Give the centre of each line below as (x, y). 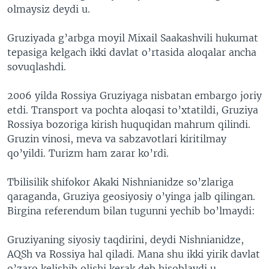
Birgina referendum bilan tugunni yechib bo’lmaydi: (131, 211)
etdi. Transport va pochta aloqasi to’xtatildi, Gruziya (133, 110)
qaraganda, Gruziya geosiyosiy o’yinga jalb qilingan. (131, 196)
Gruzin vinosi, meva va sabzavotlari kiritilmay (117, 139)
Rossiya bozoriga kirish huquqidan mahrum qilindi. (129, 124)
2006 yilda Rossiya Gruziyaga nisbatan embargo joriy (134, 95)
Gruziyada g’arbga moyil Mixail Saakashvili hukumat (133, 38)
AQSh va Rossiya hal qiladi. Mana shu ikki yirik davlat (134, 254)
